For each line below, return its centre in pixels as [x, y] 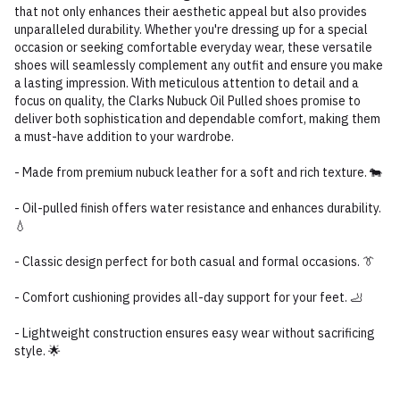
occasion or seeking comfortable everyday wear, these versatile [193, 47]
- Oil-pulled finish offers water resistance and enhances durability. [198, 208]
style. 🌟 [37, 351]
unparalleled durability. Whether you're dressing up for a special [191, 29]
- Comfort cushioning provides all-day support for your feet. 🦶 [188, 297]
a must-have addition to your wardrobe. [124, 137]
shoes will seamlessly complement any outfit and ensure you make [199, 65]
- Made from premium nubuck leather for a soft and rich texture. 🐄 [198, 172]
